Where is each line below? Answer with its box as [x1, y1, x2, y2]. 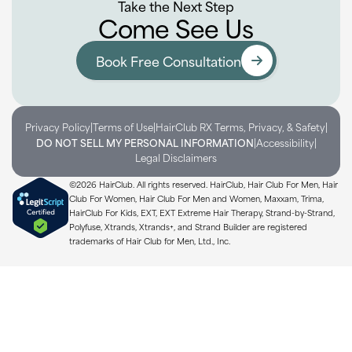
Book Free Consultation [95, 49, 241, 71]
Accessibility [255, 134, 314, 150]
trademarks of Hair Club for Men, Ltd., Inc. [69, 233, 230, 247]
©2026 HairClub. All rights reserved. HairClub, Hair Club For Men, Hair [69, 177, 338, 190]
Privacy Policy [24, 118, 90, 134]
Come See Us [98, 7, 254, 46]
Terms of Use [92, 118, 153, 134]
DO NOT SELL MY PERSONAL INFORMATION [35, 134, 254, 150]
